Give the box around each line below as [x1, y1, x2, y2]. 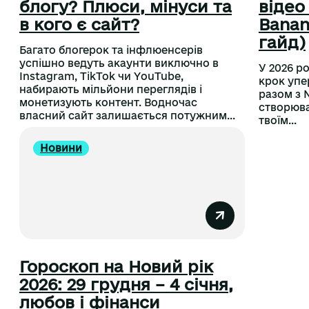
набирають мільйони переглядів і [19, 83, 202, 95]
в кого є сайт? [19, 14, 139, 33]
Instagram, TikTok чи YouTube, [19, 70, 183, 82]
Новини [40, 141, 82, 154]
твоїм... [259, 114, 297, 126]
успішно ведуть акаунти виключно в [19, 57, 219, 69]
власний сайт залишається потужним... [19, 109, 235, 121]
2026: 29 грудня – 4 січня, [19, 275, 233, 294]
